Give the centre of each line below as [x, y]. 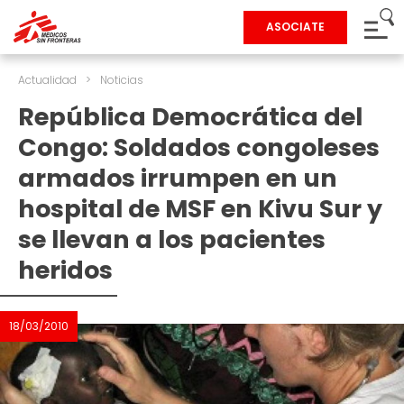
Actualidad [47, 80]
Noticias [122, 80]
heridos [65, 270]
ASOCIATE [295, 27]
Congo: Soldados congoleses [199, 147]
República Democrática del [190, 117]
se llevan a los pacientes [172, 239]
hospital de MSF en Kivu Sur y [200, 209]
